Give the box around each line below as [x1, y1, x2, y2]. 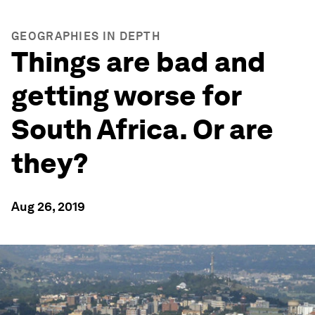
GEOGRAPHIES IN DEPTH [11, 30, 160, 43]
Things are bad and [11, 45, 266, 79]
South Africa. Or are [11, 112, 274, 146]
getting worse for [11, 79, 241, 112]
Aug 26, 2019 [11, 199, 85, 214]
